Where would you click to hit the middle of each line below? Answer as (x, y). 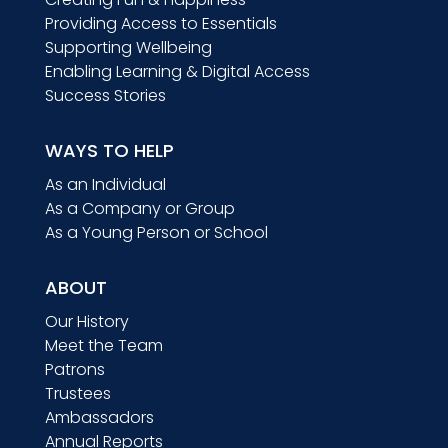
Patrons (74, 369)
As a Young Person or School (156, 232)
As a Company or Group (139, 208)
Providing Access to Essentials (160, 23)
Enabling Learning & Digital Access (177, 71)
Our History (86, 321)
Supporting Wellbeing (128, 47)
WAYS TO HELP (109, 150)
